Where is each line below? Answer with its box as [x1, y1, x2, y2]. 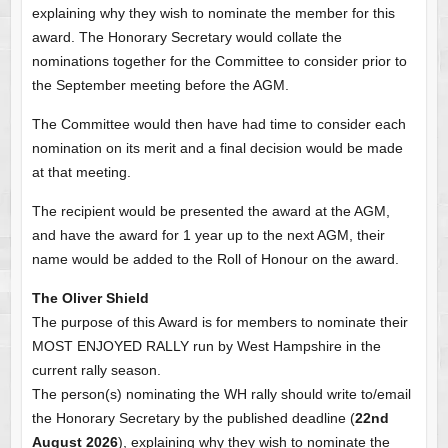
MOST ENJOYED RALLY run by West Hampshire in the [31, 338, 381, 355]
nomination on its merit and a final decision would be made [31, 140, 403, 157]
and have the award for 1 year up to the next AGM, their [31, 227, 385, 244]
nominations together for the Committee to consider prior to [31, 53, 407, 70]
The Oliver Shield [31, 290, 149, 307]
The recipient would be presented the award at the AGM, [31, 203, 390, 220]
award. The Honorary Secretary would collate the [31, 29, 342, 46]
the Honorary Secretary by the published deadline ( [31, 410, 355, 427]
